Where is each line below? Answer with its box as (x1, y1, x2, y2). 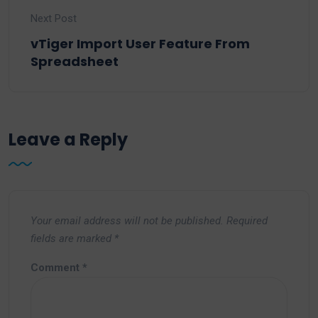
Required (226, 214, 268, 228)
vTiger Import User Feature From (31, 35, 250, 53)
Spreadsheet (31, 53, 119, 71)
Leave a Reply (9, 128, 128, 152)
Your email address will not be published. (31, 214, 224, 228)
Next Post (31, 12, 77, 26)
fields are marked (31, 232, 114, 246)
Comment (31, 261, 82, 275)
